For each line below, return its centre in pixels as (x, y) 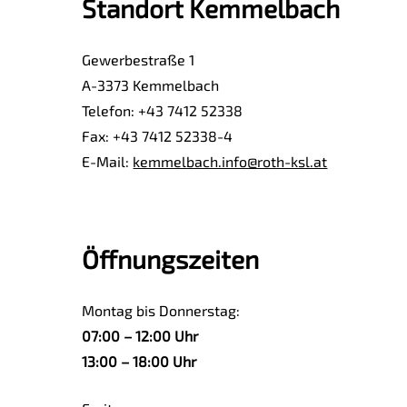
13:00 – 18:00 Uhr (139, 361)
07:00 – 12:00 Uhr (140, 336)
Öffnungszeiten (171, 259)
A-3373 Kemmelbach (151, 85)
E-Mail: (108, 161)
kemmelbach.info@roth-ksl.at (230, 161)
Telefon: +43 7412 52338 (163, 110)
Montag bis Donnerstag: (161, 310)
